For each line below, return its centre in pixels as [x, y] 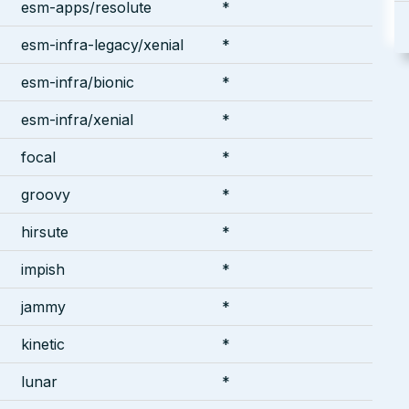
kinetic [43, 344]
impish [43, 269]
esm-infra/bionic [78, 82]
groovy [46, 194]
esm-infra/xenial [77, 119]
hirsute [45, 231]
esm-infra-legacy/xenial [102, 44]
